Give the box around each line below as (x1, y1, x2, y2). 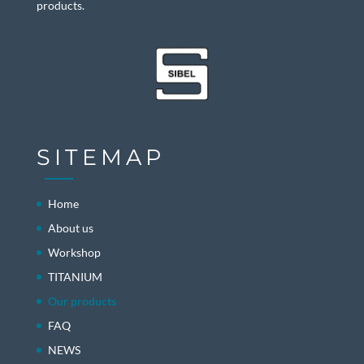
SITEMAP (36, 143, 165, 171)
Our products (47, 293, 116, 308)
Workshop (47, 245, 101, 259)
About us (47, 220, 93, 235)
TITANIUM (47, 269, 102, 284)
